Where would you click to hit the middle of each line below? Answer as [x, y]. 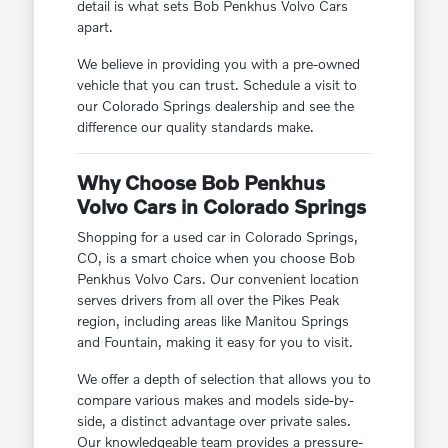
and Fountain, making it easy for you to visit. [214, 342]
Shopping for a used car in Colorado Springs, [217, 237]
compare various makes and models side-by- [215, 400]
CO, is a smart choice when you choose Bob [215, 258]
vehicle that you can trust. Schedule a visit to [216, 85]
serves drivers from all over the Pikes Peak [207, 300]
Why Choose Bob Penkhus [200, 182]
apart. [94, 27]
